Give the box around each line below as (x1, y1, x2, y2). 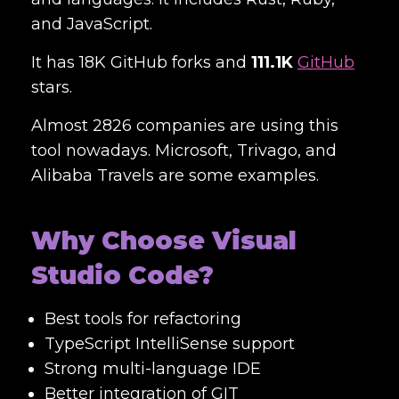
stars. (31, 77, 72, 97)
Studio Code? (31, 259, 214, 290)
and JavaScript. (31, 13, 157, 34)
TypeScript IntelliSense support (45, 333, 295, 354)
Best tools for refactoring (45, 308, 241, 329)
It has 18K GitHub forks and (31, 52, 251, 72)
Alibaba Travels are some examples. (31, 165, 323, 185)
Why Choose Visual (31, 224, 297, 256)
